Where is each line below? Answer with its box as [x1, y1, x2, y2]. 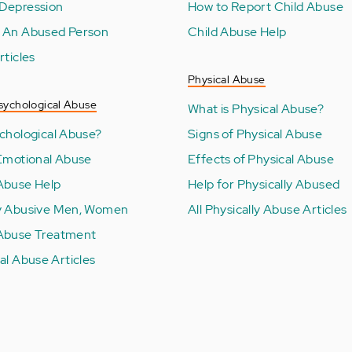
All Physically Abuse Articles [188, 200, 347, 218]
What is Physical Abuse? [188, 100, 324, 117]
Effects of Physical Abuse [188, 150, 334, 167]
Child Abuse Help [188, 23, 287, 40]
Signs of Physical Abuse [188, 125, 323, 142]
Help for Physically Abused [188, 175, 340, 192]
